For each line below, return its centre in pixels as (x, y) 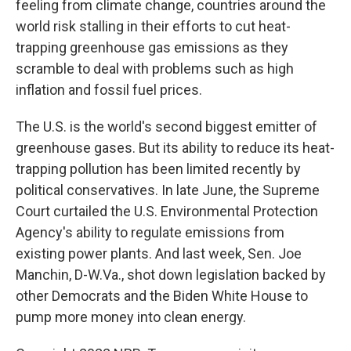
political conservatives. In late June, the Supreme (168, 190)
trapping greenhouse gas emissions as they (152, 47)
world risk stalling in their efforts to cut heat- (153, 26)
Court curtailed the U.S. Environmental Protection (167, 211)
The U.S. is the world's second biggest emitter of (166, 127)
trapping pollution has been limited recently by (158, 169)
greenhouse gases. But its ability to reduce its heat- (175, 148)
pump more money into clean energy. (131, 317)
